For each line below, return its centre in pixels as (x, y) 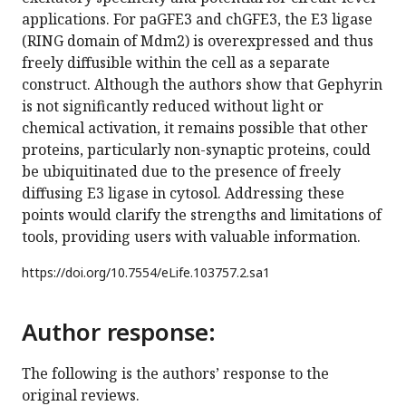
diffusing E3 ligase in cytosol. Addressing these (183, 193)
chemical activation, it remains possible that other (195, 128)
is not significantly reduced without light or (173, 106)
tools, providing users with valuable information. (191, 237)
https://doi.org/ (66, 273)
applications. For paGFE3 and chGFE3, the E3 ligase (197, 19)
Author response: (119, 332)
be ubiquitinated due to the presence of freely (181, 172)
